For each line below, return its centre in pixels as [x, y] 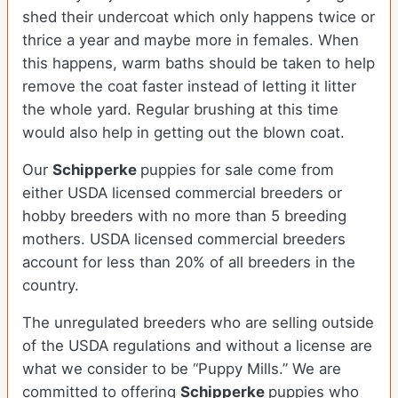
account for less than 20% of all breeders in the [189, 263]
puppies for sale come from [237, 170]
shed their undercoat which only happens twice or [199, 17]
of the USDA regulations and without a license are [197, 346]
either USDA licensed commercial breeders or [182, 193]
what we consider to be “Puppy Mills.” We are [182, 369]
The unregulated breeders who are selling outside [198, 323]
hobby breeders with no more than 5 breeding [184, 216]
